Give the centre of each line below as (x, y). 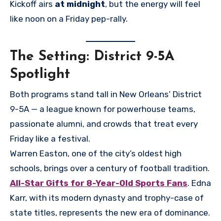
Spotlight (40, 75)
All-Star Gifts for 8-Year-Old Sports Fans (99, 183)
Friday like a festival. (50, 138)
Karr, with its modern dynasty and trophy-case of (107, 198)
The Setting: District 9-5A (92, 57)
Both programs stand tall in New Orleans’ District (106, 94)
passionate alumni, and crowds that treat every (104, 124)
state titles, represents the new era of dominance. (110, 212)
